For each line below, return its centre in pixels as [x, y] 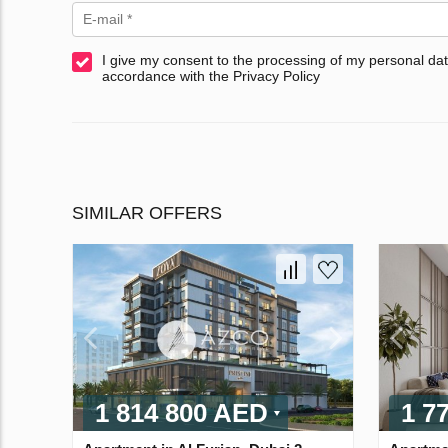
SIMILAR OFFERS [147, 213]
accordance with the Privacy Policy [211, 76]
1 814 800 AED [181, 412]
